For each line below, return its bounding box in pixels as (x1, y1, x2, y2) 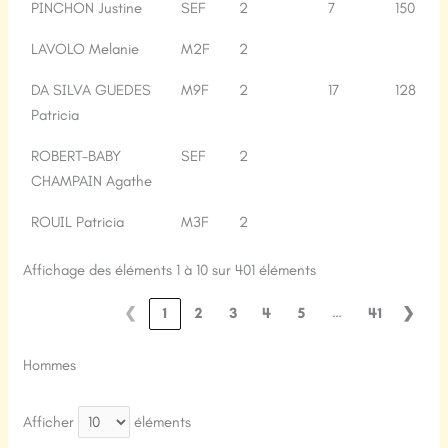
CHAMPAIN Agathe (31, 171, 153, 190)
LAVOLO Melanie (31, 39, 140, 58)
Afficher (23, 412, 79, 431)
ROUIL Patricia (31, 212, 125, 231)
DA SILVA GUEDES (31, 80, 152, 99)
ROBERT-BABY (31, 146, 122, 165)
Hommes (23, 356, 77, 375)
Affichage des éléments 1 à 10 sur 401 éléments (23, 260, 317, 279)
